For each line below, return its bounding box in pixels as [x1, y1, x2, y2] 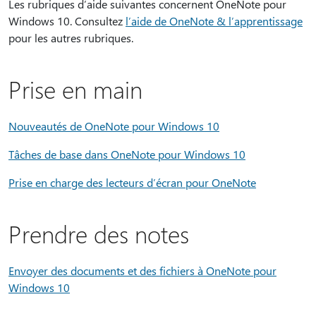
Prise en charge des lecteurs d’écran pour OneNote [8, 175, 256, 190]
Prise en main [8, 73, 142, 104]
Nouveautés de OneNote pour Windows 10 [8, 119, 219, 133]
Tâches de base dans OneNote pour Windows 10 [8, 147, 245, 162]
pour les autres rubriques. [8, 30, 133, 45]
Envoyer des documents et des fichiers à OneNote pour [8, 263, 276, 278]
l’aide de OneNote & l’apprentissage [126, 13, 303, 28]
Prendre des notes [8, 218, 189, 249]
